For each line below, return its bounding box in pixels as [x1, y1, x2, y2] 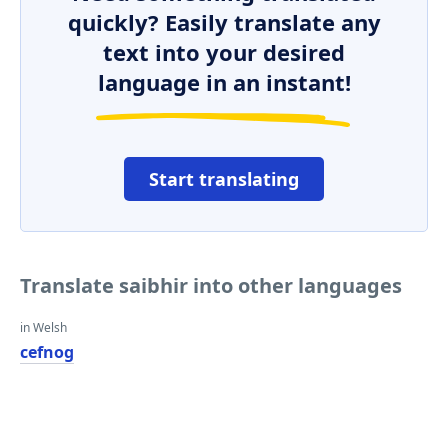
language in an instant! [97, 67, 351, 97]
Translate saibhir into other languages [20, 272, 402, 299]
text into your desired [103, 37, 345, 67]
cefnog [20, 341, 74, 363]
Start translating [149, 167, 299, 191]
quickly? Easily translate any [67, 7, 381, 37]
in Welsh [20, 319, 67, 336]
